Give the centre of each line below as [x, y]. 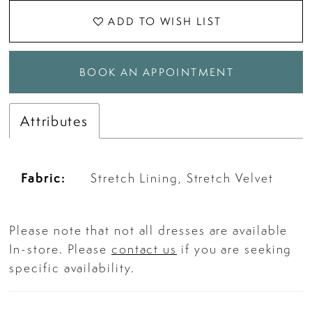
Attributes [54, 120]
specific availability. [72, 267]
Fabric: [43, 178]
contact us [144, 249]
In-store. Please [60, 249]
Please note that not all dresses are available [149, 230]
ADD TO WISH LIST [165, 22]
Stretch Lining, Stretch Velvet [182, 178]
